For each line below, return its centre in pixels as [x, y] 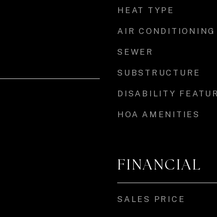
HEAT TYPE [146, 10]
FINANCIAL [159, 165]
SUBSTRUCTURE [159, 73]
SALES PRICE [151, 199]
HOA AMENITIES [159, 114]
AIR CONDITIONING [166, 31]
